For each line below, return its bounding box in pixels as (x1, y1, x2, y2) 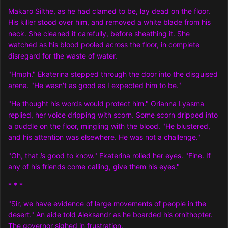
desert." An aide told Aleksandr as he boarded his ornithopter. (8, 210, 213, 219)
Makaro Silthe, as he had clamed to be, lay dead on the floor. (8, 7, 210, 16)
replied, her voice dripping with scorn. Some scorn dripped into (8, 110, 218, 120)
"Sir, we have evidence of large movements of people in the (8, 199, 206, 208)
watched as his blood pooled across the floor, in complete (8, 40, 199, 49)
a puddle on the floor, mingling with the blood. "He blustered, (8, 122, 210, 131)
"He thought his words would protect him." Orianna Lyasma (8, 99, 204, 108)
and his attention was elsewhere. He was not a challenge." (8, 133, 201, 142)
